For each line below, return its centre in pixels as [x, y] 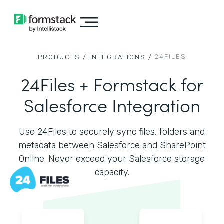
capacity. [112, 172]
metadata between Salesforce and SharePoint [112, 145]
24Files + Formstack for [112, 84]
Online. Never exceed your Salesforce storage [112, 159]
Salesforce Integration [112, 105]
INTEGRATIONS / [121, 57]
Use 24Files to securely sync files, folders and [112, 132]
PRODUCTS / [62, 57]
